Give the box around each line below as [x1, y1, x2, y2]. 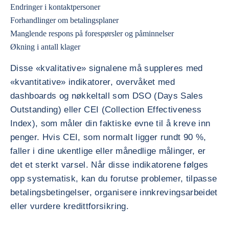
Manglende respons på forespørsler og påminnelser [10, 29, 174, 38]
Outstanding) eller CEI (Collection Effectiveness [10, 105, 202, 114]
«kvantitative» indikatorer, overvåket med [10, 77, 175, 87]
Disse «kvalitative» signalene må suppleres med [10, 63, 203, 73]
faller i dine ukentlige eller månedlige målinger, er [10, 146, 206, 156]
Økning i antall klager [10, 42, 80, 51]
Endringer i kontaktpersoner [10, 3, 100, 11]
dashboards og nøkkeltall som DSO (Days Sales [10, 91, 203, 101]
